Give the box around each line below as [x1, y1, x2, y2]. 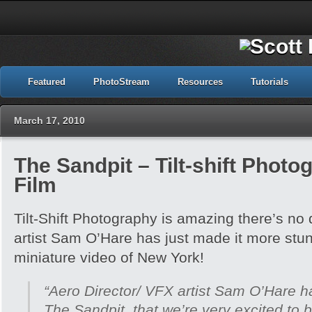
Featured [28, 77, 65, 87]
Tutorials [251, 77, 288, 87]
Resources [178, 77, 223, 87]
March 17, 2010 [14, 115, 85, 126]
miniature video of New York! [14, 249, 204, 265]
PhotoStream [93, 77, 150, 87]
